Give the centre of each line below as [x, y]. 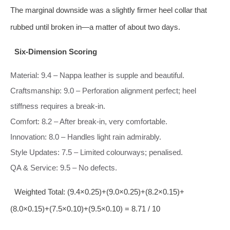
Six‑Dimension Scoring [55, 51]
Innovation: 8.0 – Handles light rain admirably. [86, 137]
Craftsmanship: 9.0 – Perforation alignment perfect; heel [103, 90]
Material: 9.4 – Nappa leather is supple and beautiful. [97, 75]
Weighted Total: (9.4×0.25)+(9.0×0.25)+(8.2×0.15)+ [99, 191]
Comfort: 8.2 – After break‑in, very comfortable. [89, 121]
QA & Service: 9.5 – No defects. [64, 167]
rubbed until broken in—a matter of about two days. [95, 27]
